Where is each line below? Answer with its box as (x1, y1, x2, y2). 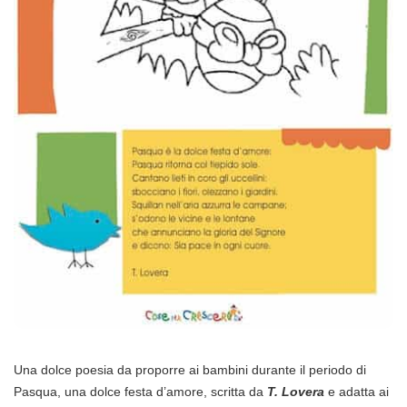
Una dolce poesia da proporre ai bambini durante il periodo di (14, 362, 366, 378)
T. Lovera (267, 384, 324, 400)
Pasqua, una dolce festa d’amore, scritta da (14, 384, 267, 400)
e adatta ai (324, 384, 389, 400)
